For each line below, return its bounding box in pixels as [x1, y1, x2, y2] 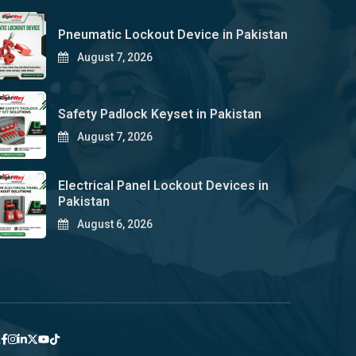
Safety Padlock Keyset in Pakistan [57, 106, 261, 122]
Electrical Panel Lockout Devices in [57, 178, 269, 193]
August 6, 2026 [74, 218, 153, 230]
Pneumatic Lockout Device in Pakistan [57, 27, 288, 42]
